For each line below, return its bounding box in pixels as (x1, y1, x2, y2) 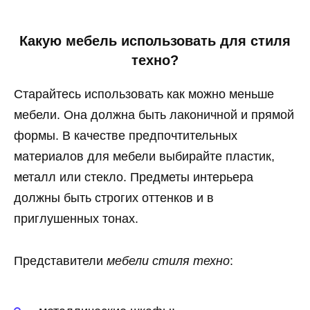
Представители (14, 253, 107, 268)
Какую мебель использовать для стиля (19, 33, 291, 48)
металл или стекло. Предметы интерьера (14, 170, 253, 185)
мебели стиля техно (107, 253, 230, 268)
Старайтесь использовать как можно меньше (14, 87, 274, 102)
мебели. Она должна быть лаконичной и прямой (14, 108, 294, 122)
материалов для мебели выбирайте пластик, (14, 149, 275, 164)
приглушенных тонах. (14, 212, 138, 226)
